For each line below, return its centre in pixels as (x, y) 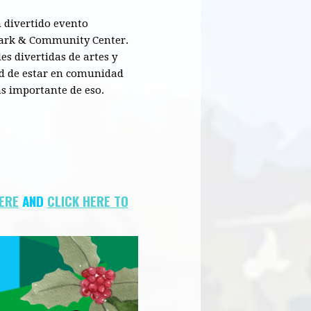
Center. (109, 40)
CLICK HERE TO (87, 200)
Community (59, 40)
